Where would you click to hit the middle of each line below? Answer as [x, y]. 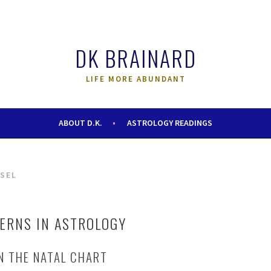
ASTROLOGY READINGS [170, 123]
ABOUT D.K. [80, 123]
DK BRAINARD [135, 58]
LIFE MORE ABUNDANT [135, 79]
